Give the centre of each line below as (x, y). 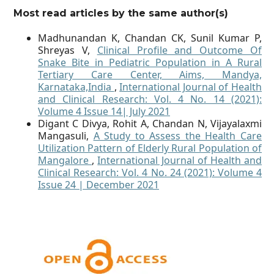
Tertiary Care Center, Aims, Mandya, (150, 75)
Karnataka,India (76, 87)
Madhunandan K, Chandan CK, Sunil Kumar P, (150, 38)
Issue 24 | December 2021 (98, 185)
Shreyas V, (68, 50)
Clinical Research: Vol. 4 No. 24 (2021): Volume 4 (150, 173)
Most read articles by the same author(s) (121, 13)
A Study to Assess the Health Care (178, 136)
